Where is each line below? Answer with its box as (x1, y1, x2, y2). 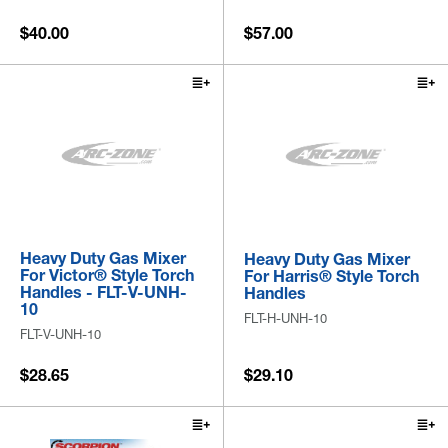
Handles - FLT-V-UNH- (20, 282, 187, 303)
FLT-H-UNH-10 (244, 310, 327, 327)
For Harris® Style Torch (244, 266, 419, 287)
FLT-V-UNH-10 (20, 326, 101, 343)
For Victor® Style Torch (20, 265, 194, 286)
